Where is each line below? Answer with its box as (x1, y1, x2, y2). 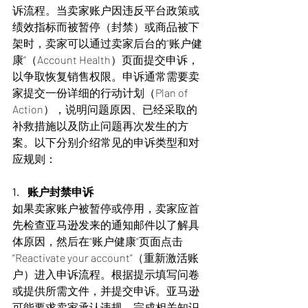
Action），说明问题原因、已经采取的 (12, 102, 197, 115)
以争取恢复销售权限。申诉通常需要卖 (12, 69, 199, 82)
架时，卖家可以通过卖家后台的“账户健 (12, 36, 202, 49)
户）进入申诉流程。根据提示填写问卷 (12, 267, 199, 280)
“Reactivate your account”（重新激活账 (12, 251, 199, 264)
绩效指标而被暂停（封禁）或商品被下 (12, 20, 199, 33)
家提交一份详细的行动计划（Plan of (12, 86, 190, 99)
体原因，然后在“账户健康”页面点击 (12, 234, 183, 247)
